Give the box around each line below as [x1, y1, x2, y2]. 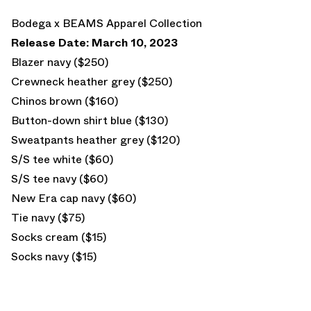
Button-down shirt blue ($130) [11, 112, 168, 128]
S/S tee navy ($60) [11, 170, 108, 187]
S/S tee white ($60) [11, 151, 113, 167]
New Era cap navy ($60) [11, 190, 136, 206]
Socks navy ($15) [11, 248, 96, 264]
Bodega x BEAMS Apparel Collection [11, 15, 202, 31]
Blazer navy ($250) [11, 53, 108, 70]
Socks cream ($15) [11, 228, 106, 245]
